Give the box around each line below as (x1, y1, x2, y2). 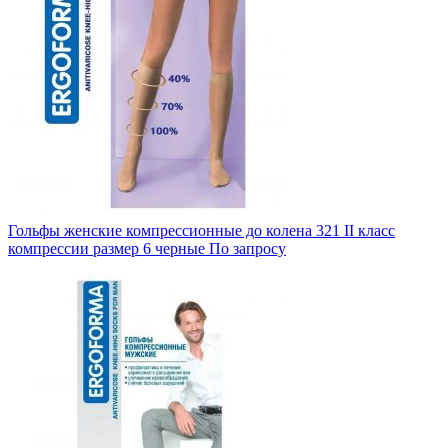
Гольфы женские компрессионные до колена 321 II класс (8, 222, 395, 239)
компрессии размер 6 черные (8, 240, 205, 257)
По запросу (209, 240, 286, 257)
